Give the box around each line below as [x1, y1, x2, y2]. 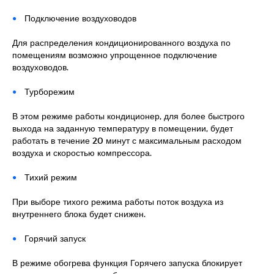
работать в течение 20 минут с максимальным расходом [12, 135, 242, 146]
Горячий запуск [24, 232, 86, 243]
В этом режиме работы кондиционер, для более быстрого [12, 110, 245, 121]
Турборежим [24, 86, 75, 97]
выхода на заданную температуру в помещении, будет [12, 122, 233, 133]
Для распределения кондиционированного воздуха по [12, 37, 231, 48]
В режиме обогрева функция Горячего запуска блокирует [12, 257, 242, 268]
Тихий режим [24, 171, 77, 182]
